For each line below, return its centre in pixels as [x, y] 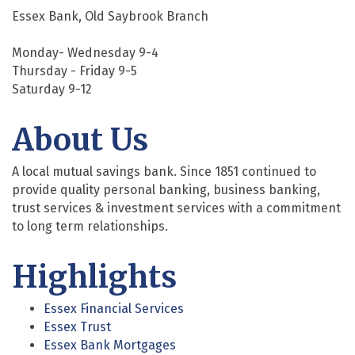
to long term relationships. [90, 226]
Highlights [94, 277]
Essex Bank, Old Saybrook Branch [110, 16]
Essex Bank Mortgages [110, 345]
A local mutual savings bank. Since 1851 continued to [164, 171]
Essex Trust [77, 326]
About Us [80, 139]
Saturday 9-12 [52, 89]
